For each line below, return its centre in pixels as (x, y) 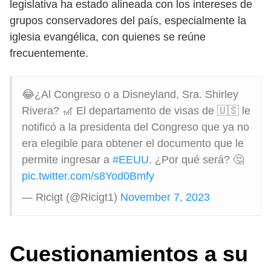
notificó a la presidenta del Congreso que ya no (135, 127)
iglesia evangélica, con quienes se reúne (108, 37)
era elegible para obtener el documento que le (133, 143)
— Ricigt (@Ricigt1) (71, 197)
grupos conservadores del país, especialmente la (128, 21)
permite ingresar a (67, 160)
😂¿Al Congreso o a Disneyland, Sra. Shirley (130, 94)
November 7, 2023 (165, 197)
